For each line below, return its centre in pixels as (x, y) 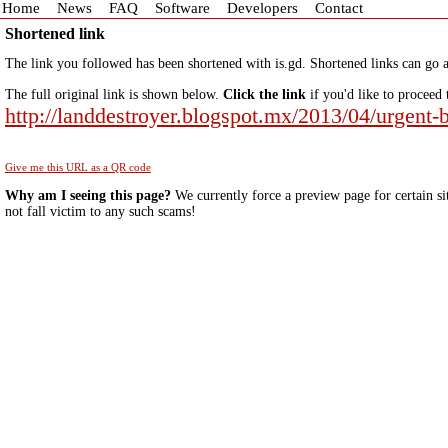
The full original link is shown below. (114, 94)
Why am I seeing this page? (88, 195)
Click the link (264, 94)
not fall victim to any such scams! (100, 211)
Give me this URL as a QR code (78, 167)
